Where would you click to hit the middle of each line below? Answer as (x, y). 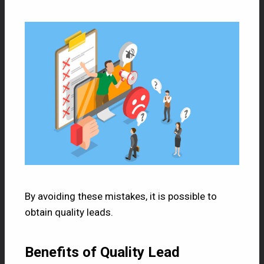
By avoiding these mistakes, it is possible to (121, 196)
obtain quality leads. (69, 212)
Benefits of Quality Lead (102, 252)
